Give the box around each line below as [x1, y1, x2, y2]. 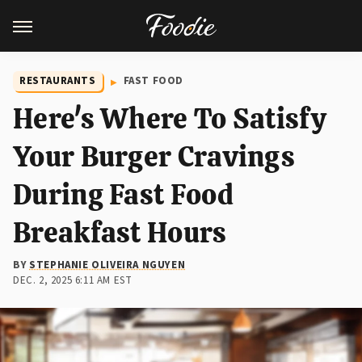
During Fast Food [13, 176, 234, 213]
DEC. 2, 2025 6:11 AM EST [13, 273, 133, 288]
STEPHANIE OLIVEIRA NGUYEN [29, 258, 186, 272]
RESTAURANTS [19, 74, 96, 88]
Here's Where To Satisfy [13, 100, 326, 137]
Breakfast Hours [13, 214, 227, 250]
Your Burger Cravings [13, 138, 295, 175]
